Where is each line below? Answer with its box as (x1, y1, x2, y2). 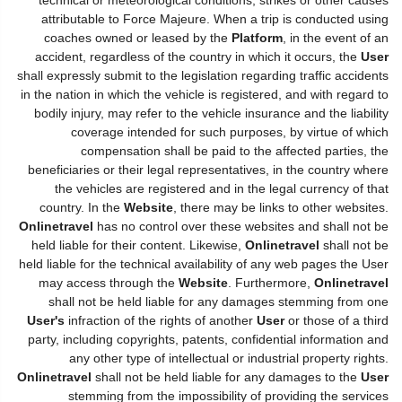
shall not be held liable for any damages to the (92, 369, 361, 384)
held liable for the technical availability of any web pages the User (19, 256, 389, 271)
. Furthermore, (228, 275, 314, 290)
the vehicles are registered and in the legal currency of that (55, 180, 389, 196)
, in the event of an (283, 30, 389, 45)
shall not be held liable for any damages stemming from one (48, 293, 389, 309)
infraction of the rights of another (65, 312, 257, 328)
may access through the (39, 275, 179, 290)
